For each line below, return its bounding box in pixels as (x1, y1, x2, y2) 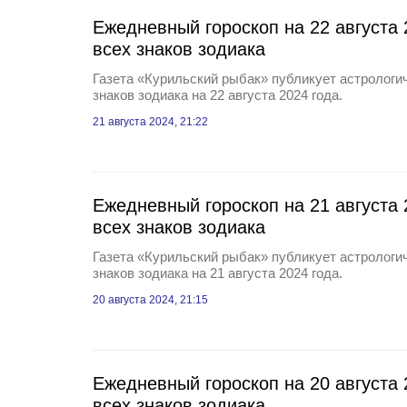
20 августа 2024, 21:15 (93, 293, 208, 306)
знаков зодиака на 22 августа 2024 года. (93, 87, 342, 103)
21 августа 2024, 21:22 (93, 115, 208, 128)
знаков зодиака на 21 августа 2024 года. (93, 265, 342, 281)
